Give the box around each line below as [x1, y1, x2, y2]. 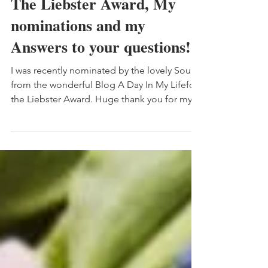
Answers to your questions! [11, 57, 191, 80]
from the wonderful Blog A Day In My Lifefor [11, 100, 198, 112]
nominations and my [11, 35, 145, 58]
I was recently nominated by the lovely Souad [11, 86, 202, 98]
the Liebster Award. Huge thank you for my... [11, 115, 199, 126]
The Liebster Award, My [11, 14, 176, 36]
